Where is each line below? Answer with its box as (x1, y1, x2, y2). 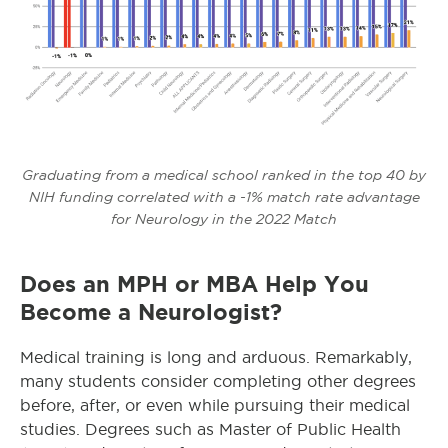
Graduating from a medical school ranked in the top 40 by (22, 167, 426, 184)
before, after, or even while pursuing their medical (20, 397, 410, 415)
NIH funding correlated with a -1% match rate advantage (28, 189, 420, 206)
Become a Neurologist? (20, 300, 282, 325)
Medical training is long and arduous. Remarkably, (20, 349, 412, 367)
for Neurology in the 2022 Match (111, 211, 337, 228)
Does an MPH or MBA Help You (20, 272, 369, 297)
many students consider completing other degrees (20, 373, 416, 391)
